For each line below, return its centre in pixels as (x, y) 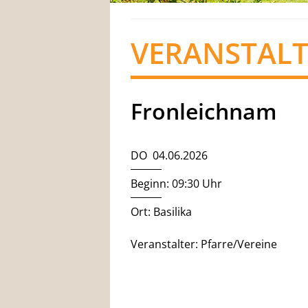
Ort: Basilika (161, 212)
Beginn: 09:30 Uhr (176, 184)
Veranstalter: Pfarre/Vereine (204, 244)
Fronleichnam (204, 111)
